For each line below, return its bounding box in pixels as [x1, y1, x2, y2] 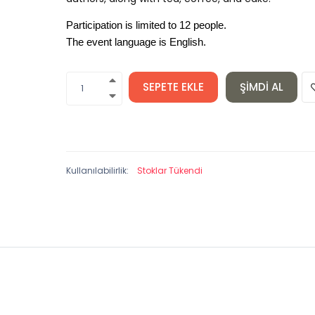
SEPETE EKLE [142, 79, 204, 94]
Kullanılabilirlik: [65, 165, 129, 176]
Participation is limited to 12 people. [65, 20, 226, 31]
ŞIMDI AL [239, 79, 283, 94]
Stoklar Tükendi [136, 165, 202, 176]
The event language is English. [65, 37, 206, 48]
